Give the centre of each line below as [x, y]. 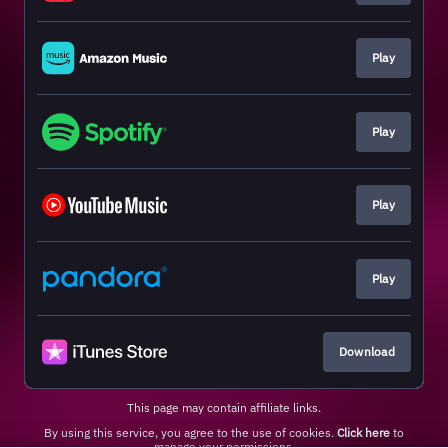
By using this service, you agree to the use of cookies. [190, 432]
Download [366, 351]
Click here [363, 432]
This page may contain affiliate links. [224, 407]
